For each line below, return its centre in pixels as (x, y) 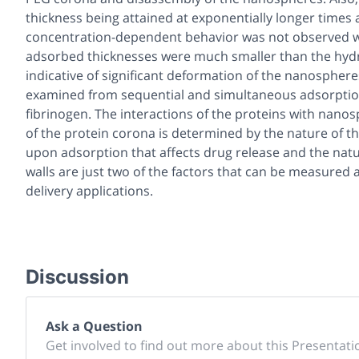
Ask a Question (94, 326)
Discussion (77, 276)
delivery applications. (89, 190)
